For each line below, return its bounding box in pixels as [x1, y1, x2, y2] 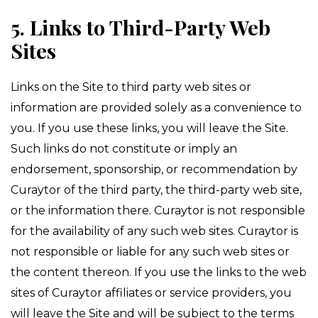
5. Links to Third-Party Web [11, 13, 270, 40]
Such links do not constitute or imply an [11, 142, 237, 155]
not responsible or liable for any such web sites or [11, 245, 290, 258]
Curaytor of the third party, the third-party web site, [11, 183, 302, 197]
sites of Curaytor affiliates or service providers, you [11, 286, 292, 300]
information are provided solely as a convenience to [11, 101, 302, 114]
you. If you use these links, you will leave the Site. [11, 121, 288, 135]
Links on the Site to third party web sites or [11, 80, 251, 94]
